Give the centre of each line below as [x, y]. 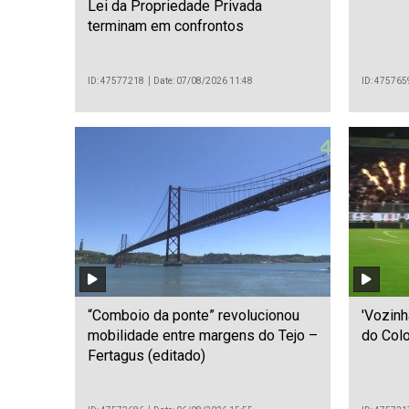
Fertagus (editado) [147, 356]
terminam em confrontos [166, 26]
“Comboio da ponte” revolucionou [194, 316]
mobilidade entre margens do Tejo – [203, 336]
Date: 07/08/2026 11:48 [204, 80]
